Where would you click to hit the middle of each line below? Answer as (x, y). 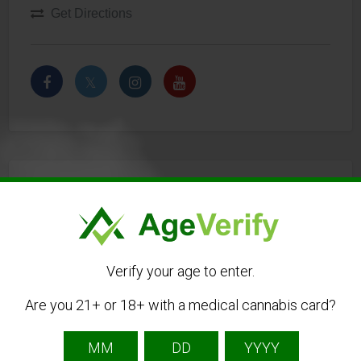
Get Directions (91, 13)
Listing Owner (95, 194)
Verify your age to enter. (180, 271)
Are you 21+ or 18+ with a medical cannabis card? (180, 305)
